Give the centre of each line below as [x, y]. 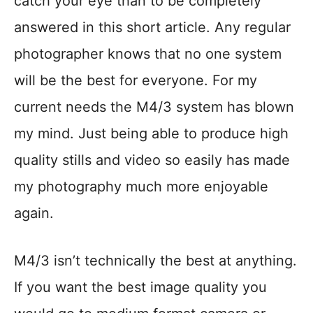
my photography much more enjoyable [141, 186]
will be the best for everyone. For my [136, 80]
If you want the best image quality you [140, 287]
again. [34, 213]
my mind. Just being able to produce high [151, 133]
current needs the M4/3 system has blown [154, 107]
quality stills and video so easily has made [152, 160]
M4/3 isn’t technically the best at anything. [155, 260]
